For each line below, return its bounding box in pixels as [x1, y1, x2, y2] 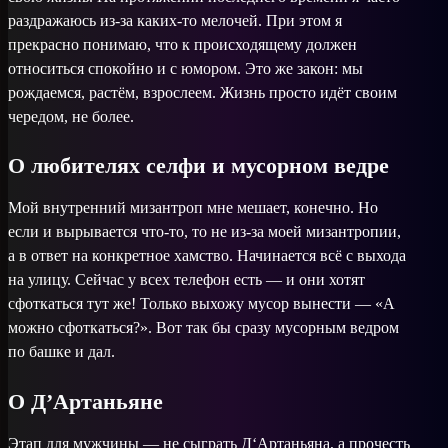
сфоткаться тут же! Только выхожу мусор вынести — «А [8, 295, 395, 313]
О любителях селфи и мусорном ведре [8, 153, 389, 179]
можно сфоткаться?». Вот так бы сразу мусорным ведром [8, 319, 399, 337]
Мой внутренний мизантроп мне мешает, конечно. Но [8, 199, 378, 217]
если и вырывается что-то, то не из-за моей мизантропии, [8, 223, 401, 241]
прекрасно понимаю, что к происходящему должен [8, 35, 357, 53]
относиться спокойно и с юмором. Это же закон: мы [8, 59, 363, 77]
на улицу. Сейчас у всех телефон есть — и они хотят [8, 271, 365, 289]
